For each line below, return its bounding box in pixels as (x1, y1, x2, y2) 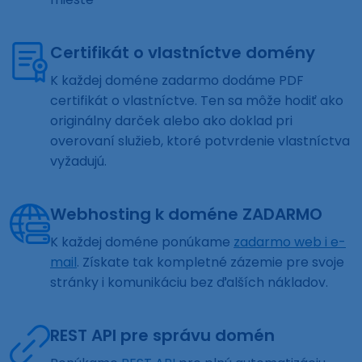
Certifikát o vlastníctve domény (50, 41, 315, 65)
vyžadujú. (50, 152, 107, 171)
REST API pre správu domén (50, 324, 275, 347)
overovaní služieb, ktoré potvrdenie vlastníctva (50, 132, 350, 151)
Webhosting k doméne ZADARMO (50, 203, 322, 226)
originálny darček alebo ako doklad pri (50, 112, 293, 131)
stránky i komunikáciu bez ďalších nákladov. (50, 273, 328, 293)
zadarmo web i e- (234, 233, 346, 252)
